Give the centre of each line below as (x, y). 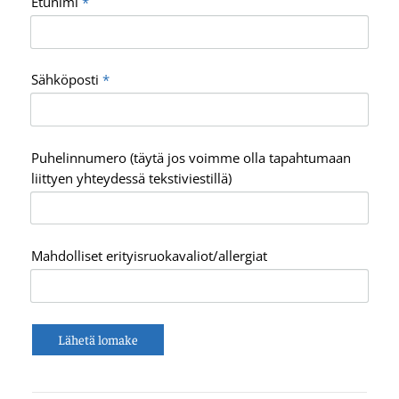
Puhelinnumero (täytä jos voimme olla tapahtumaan (191, 157)
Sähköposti (65, 80)
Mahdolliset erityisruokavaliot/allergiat (150, 256)
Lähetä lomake (98, 339)
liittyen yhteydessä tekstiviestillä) (132, 178)
